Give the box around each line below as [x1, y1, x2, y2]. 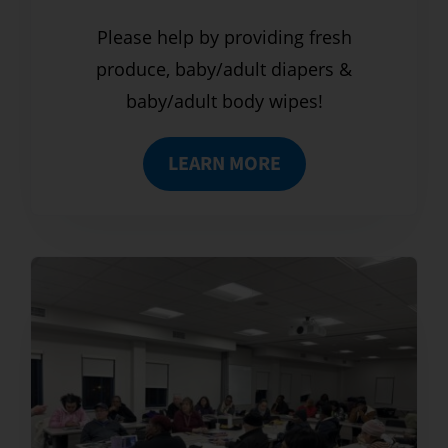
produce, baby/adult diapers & [96, 56, 352, 81]
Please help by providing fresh [96, 24, 352, 49]
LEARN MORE [167, 149, 281, 178]
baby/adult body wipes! [125, 88, 323, 113]
